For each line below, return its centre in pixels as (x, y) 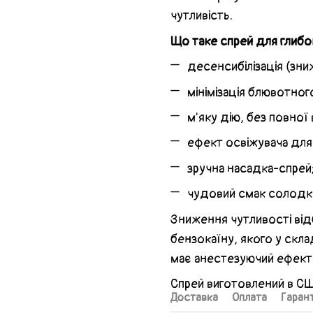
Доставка (194, 297)
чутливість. (202, 16)
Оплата (249, 297)
